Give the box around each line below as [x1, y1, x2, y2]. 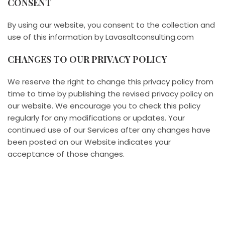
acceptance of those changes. [8, 149, 125, 160]
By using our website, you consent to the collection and [8, 20, 215, 31]
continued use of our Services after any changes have [8, 125, 210, 136]
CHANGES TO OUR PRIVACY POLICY [8, 53, 167, 66]
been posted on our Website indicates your [8, 137, 171, 148]
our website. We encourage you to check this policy [8, 100, 200, 111]
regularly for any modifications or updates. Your [8, 113, 185, 124]
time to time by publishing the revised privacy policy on [8, 88, 213, 99]
